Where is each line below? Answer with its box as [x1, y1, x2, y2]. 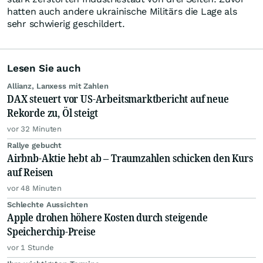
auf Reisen [7, 165, 53, 180]
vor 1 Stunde [7, 243, 54, 252]
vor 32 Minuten [7, 124, 62, 134]
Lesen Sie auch [7, 62, 81, 75]
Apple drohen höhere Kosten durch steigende [7, 210, 208, 225]
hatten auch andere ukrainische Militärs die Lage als [7, 6, 237, 18]
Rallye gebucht [7, 141, 62, 150]
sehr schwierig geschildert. [7, 18, 125, 30]
